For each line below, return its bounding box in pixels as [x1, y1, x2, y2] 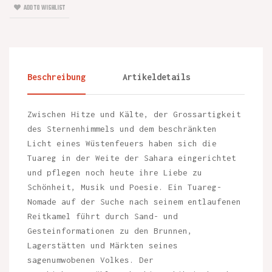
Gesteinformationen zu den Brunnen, [27, 225, 192, 236]
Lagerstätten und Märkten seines [27, 240, 178, 250]
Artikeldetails [123, 71, 191, 82]
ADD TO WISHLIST [24, 2, 65, 13]
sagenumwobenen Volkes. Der [27, 254, 154, 265]
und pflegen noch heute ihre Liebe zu [27, 167, 202, 177]
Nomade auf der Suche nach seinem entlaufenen [27, 196, 241, 206]
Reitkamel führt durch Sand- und [27, 211, 178, 221]
